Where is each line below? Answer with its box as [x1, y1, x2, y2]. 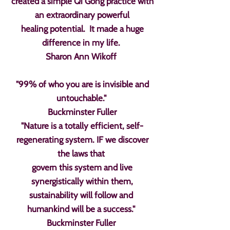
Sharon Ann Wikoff [46, 51, 119, 62]
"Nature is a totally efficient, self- [21, 121, 143, 131]
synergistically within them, [31, 176, 133, 186]
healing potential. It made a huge [21, 24, 144, 34]
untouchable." [56, 93, 108, 103]
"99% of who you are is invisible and [15, 79, 149, 89]
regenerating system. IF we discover [16, 135, 148, 145]
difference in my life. [42, 37, 122, 48]
